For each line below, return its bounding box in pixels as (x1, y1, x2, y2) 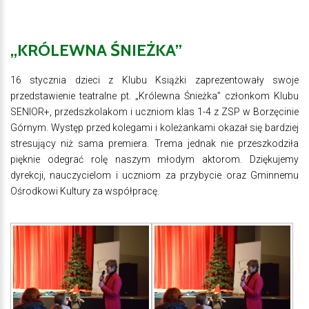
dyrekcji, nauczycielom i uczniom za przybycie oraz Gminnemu (10, 169, 299, 181)
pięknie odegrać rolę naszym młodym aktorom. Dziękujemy (10, 153, 299, 165)
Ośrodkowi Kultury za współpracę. (10, 185, 159, 197)
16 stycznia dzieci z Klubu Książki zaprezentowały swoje (10, 74, 299, 86)
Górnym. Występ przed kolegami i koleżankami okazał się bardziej (10, 121, 299, 133)
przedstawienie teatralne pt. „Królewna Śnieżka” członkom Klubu (10, 90, 299, 101)
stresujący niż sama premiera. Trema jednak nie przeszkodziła (10, 137, 299, 149)
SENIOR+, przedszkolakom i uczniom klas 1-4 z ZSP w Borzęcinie (10, 106, 299, 117)
